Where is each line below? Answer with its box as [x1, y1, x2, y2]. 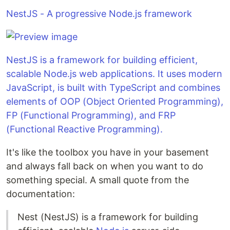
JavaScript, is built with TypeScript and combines [6, 82, 220, 93]
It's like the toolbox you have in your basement [6, 147, 209, 158]
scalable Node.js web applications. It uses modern [6, 68, 222, 79]
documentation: [6, 188, 75, 199]
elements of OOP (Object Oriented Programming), [6, 96, 223, 107]
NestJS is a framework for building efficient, [6, 54, 198, 65]
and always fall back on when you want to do [6, 161, 203, 171]
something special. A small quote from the [6, 175, 189, 185]
